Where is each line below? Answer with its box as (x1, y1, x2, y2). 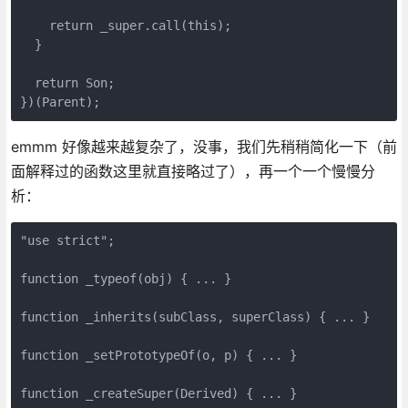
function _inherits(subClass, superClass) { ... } (19, 309, 370, 324)
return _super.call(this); (19, 17, 231, 33)
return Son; (19, 75, 115, 90)
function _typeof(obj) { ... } (19, 270, 231, 286)
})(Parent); (19, 94, 100, 109)
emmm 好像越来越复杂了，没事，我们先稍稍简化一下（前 (10, 137, 397, 156)
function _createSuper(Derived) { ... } (19, 385, 297, 401)
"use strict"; (19, 232, 115, 248)
